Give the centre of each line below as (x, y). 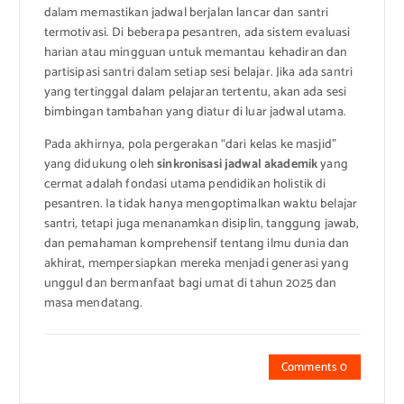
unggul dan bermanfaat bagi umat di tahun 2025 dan (190, 283)
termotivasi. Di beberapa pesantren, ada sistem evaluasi (197, 32)
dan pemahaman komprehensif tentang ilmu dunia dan (197, 243)
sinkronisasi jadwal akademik (238, 164)
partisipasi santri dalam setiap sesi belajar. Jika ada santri (198, 72)
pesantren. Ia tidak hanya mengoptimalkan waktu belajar (201, 204)
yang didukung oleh (101, 164)
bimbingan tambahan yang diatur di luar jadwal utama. (195, 112)
